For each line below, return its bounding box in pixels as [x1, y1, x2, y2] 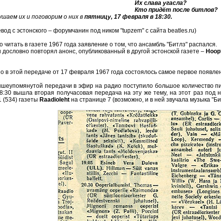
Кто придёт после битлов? [134, 6, 218, 13]
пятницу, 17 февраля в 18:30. [84, 13, 172, 20]
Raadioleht [39, 96, 70, 103]
